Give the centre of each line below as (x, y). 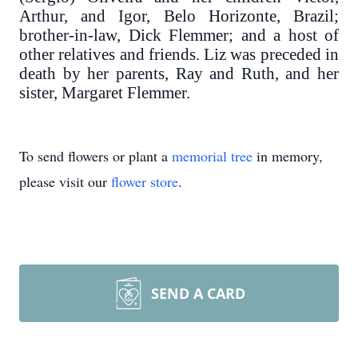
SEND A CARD (198, 293)
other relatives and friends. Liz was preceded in (179, 54)
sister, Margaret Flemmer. (105, 93)
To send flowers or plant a (95, 155)
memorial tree (212, 155)
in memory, (288, 155)
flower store (145, 181)
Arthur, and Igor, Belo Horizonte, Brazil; (179, 16)
